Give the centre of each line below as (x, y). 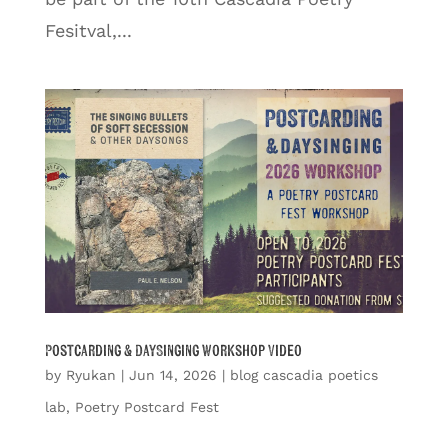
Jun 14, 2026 (172, 374)
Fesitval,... (88, 30)
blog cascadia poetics (303, 374)
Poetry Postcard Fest (146, 406)
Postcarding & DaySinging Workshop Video (173, 350)
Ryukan (90, 374)
